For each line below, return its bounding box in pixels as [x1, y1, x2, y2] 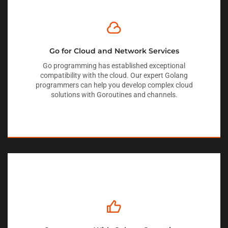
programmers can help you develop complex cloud [35, 80, 193, 89]
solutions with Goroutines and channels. [50, 90, 178, 99]
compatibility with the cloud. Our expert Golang [40, 71, 188, 79]
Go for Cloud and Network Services [49, 46, 179, 55]
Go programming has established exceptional [43, 61, 185, 70]
